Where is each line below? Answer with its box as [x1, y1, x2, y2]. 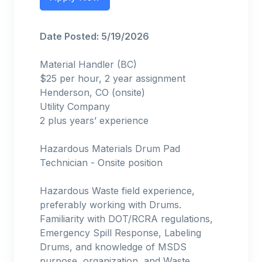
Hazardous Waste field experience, [40, 184, 195, 196]
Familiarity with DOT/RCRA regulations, [40, 212, 213, 225]
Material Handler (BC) [40, 58, 137, 70]
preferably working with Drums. [40, 198, 181, 211]
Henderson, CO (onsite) [40, 86, 145, 98]
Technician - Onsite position [40, 156, 163, 168]
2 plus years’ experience [40, 114, 149, 126]
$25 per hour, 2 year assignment [40, 72, 185, 84]
